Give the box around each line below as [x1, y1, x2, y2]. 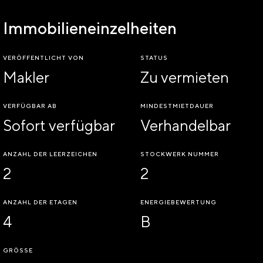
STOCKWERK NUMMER [140, 150, 219, 158]
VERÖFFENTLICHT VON [3, 54, 84, 62]
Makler [3, 68, 49, 87]
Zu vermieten [140, 68, 229, 87]
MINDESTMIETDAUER [140, 102, 214, 110]
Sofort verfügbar [3, 116, 115, 135]
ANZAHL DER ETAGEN [3, 198, 77, 206]
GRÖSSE [3, 247, 29, 254]
